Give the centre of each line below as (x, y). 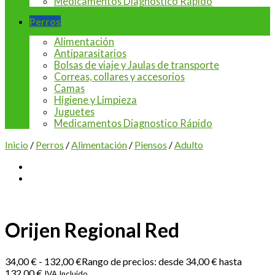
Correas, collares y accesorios (119, 76)
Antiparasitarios (90, 53)
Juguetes (74, 111)
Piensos (151, 145)
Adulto (189, 145)
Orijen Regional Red (92, 230)
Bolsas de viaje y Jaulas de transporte (137, 65)
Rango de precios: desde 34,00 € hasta (162, 261)
